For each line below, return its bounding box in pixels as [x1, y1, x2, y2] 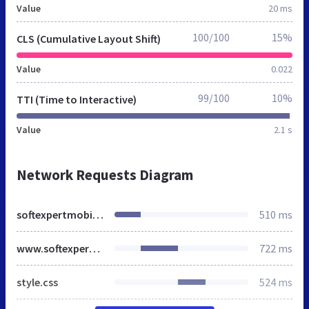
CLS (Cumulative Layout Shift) [17, 32, 161, 46]
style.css [17, 275, 58, 290]
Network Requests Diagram [17, 166, 193, 185]
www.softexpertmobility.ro [89, 241, 100, 256]
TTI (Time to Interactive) [17, 92, 137, 107]
